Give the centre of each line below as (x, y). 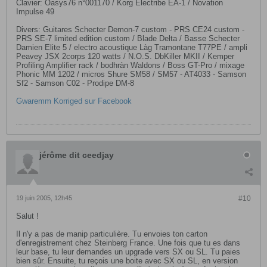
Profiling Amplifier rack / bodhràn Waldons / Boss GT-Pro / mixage (130, 65)
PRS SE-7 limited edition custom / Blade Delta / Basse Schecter (128, 38)
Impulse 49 (35, 12)
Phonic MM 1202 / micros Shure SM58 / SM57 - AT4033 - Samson (131, 74)
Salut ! (27, 216)
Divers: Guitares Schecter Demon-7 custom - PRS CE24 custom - (130, 30)
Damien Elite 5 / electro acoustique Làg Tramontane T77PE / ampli (132, 47)
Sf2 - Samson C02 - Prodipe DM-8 (75, 83)
